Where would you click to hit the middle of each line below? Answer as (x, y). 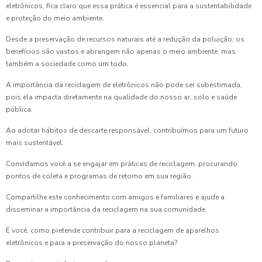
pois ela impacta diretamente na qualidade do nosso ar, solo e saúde (121, 97)
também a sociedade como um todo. (67, 63)
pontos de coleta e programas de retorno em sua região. (99, 176)
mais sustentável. (35, 142)
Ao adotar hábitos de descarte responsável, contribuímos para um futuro (127, 130)
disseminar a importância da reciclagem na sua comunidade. (106, 209)
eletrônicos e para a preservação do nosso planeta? (92, 242)
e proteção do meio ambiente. (55, 18)
